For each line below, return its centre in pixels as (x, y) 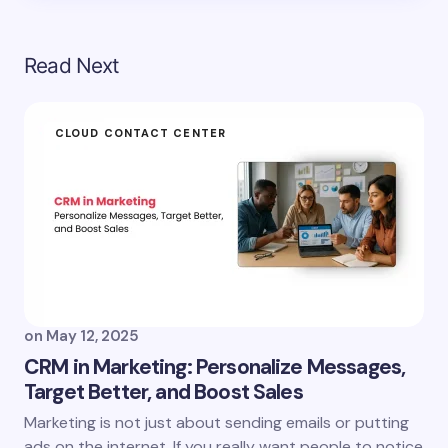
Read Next (72, 65)
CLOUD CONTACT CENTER (140, 133)
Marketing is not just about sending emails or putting (216, 422)
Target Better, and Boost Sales (163, 391)
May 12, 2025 (92, 335)
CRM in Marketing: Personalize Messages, (215, 366)
